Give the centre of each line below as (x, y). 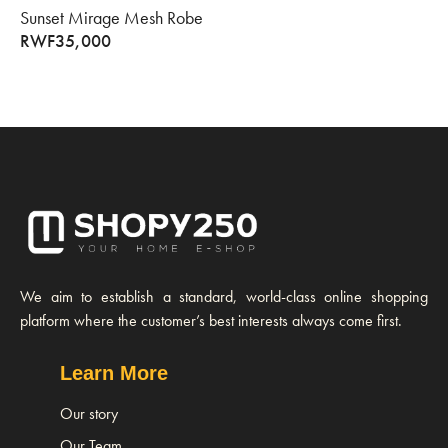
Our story (89, 413)
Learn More (114, 372)
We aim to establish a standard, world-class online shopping (224, 296)
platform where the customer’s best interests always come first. (211, 320)
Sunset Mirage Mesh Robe (111, 18)
